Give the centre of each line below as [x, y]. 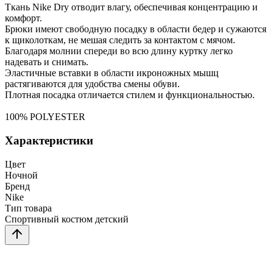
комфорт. [23, 18]
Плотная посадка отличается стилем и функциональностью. [130, 95]
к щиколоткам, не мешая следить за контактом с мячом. [120, 40]
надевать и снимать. [47, 62]
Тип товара [28, 208]
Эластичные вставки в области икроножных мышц [112, 73]
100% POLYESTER [45, 117]
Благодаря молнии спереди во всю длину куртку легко [119, 51]
